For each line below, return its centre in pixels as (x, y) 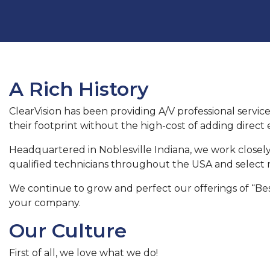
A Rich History (79, 89)
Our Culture (68, 231)
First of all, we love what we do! (83, 253)
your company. (45, 203)
